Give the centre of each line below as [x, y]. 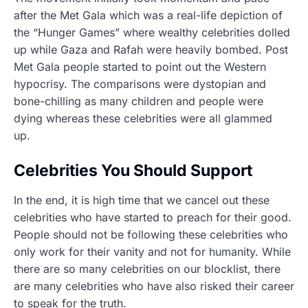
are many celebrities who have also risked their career [154, 286]
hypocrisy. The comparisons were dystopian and [140, 84]
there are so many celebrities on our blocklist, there [147, 269]
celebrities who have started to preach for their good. [153, 218]
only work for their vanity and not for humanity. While [152, 252]
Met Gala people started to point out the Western [140, 67]
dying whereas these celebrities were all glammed [143, 119]
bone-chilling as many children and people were [139, 101]
